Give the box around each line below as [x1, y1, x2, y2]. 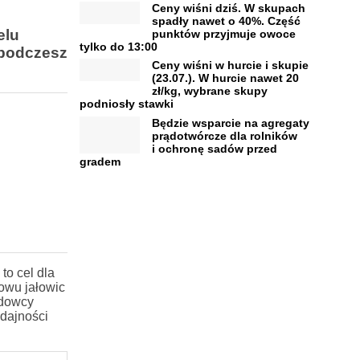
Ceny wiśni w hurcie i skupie [151, 59, 309, 72]
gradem [79, 154, 121, 168]
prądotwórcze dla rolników [151, 129, 297, 142]
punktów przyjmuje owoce [151, 27, 296, 40]
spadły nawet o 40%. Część [151, 14, 301, 27]
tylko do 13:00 [79, 39, 157, 53]
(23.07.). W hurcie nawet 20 [151, 72, 299, 84]
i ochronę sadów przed [151, 141, 277, 155]
